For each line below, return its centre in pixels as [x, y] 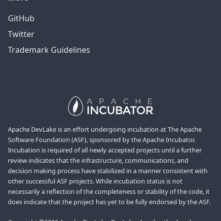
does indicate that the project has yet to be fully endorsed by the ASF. [109, 202]
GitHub [21, 18]
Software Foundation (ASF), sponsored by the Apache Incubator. [102, 140]
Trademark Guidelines [49, 50]
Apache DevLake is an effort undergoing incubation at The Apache [105, 129]
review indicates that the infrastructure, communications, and [98, 161]
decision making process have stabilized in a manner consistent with [108, 171]
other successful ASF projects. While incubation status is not [95, 181]
